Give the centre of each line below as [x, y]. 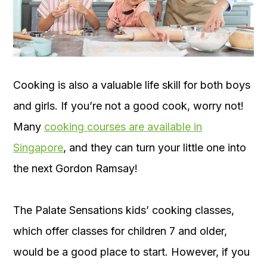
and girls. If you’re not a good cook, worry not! [128, 106]
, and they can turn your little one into [155, 148]
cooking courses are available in [123, 127]
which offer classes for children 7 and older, [120, 231]
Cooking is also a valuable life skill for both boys [132, 85]
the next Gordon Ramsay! [75, 169]
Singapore [38, 148]
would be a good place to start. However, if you [131, 252]
